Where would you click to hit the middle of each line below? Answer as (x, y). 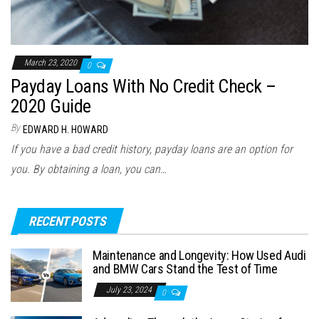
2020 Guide (51, 106)
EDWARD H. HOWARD (66, 130)
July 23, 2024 (130, 290)
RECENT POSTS (67, 221)
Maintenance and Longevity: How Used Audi (199, 256)
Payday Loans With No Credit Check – (143, 87)
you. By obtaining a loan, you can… (89, 169)
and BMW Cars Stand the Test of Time (185, 269)
